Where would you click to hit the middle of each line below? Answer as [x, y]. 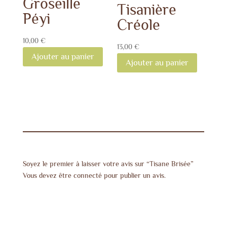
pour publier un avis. [134, 175]
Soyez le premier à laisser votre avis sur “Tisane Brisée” [108, 163]
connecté [87, 175]
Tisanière [147, 10]
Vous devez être [48, 175]
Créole [139, 25]
